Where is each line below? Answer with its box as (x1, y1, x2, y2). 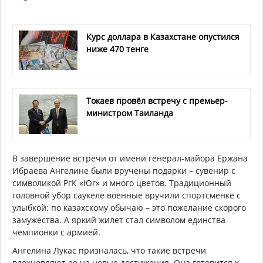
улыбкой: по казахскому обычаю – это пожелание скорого (12, 201, 246, 213)
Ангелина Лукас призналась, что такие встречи (12, 244, 206, 256)
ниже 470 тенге (86, 43, 149, 55)
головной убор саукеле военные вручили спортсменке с (12, 189, 241, 201)
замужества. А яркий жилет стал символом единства (12, 214, 225, 225)
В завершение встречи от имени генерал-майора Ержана (12, 152, 248, 164)
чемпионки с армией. (12, 226, 100, 238)
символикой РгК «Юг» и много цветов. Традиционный (12, 177, 231, 188)
